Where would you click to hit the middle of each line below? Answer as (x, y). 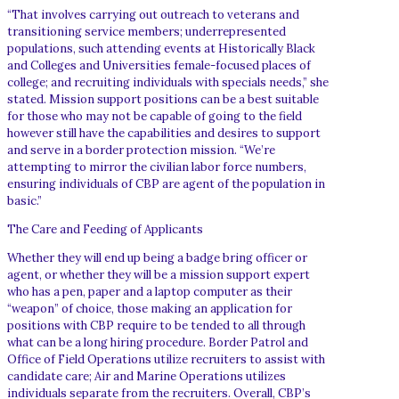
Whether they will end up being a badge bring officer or (157, 257)
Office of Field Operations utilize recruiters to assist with (166, 359)
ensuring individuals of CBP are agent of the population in (166, 183)
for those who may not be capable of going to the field (155, 116)
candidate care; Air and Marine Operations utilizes (147, 376)
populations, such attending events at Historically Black (161, 48)
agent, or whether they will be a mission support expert (159, 274)
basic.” (24, 200)
